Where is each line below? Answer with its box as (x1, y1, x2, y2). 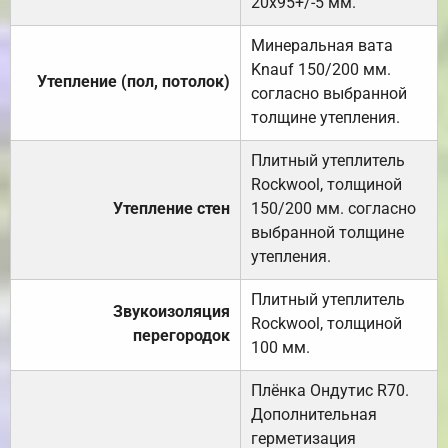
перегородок (133, 325, 230, 345)
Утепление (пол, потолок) (37, 71, 230, 91)
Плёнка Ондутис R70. (251, 380, 409, 400)
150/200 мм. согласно (251, 198, 416, 218)
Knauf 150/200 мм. (251, 59, 391, 79)
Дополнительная (251, 404, 377, 424)
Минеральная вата (251, 35, 393, 55)
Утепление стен (113, 198, 230, 218)
